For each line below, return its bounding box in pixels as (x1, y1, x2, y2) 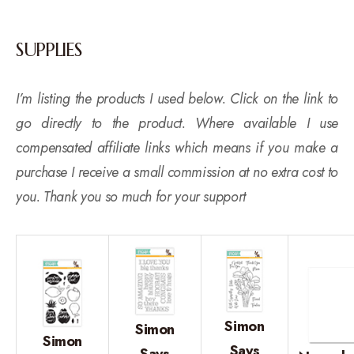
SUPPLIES (16, 37, 82, 62)
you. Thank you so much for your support (16, 186, 246, 207)
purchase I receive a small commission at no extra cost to (16, 161, 338, 183)
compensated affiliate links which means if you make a (16, 137, 338, 158)
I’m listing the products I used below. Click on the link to (16, 88, 338, 109)
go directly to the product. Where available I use (16, 112, 338, 134)
